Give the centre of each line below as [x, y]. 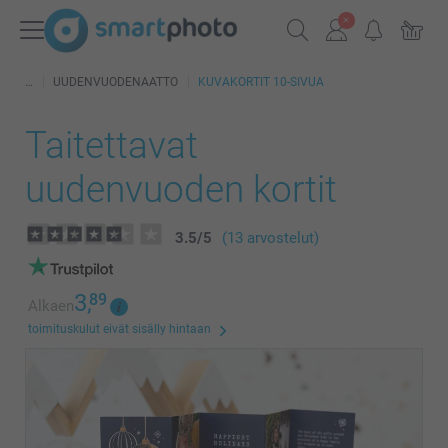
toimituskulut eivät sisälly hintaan [119, 329]
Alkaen [51, 306]
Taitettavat [111, 145]
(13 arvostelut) [270, 238]
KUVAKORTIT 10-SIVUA [261, 82]
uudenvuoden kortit [181, 189]
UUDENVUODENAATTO [115, 82]
